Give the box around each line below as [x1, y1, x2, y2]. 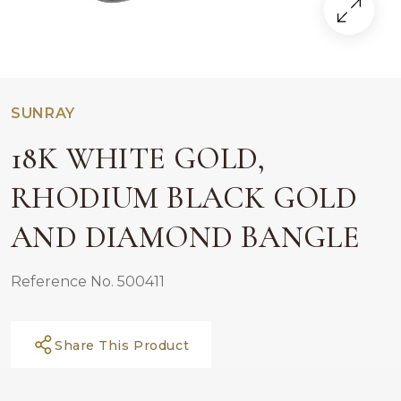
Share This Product [55, 337, 190, 354]
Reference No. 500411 [11, 273, 165, 290]
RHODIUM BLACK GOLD [11, 179, 358, 217]
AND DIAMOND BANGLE [11, 218, 361, 256]
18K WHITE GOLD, [11, 140, 265, 177]
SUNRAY [11, 105, 75, 122]
